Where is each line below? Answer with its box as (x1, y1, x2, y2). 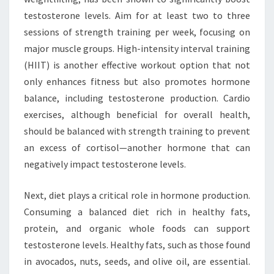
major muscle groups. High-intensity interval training (24, 42, 250, 54)
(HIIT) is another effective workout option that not (24, 59, 250, 71)
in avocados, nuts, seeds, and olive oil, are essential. (24, 255, 250, 267)
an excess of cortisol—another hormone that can (24, 141, 250, 154)
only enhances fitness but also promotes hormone (24, 75, 250, 87)
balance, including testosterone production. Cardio (24, 92, 250, 104)
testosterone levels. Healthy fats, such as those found (24, 239, 250, 251)
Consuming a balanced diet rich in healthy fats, (24, 206, 250, 218)
